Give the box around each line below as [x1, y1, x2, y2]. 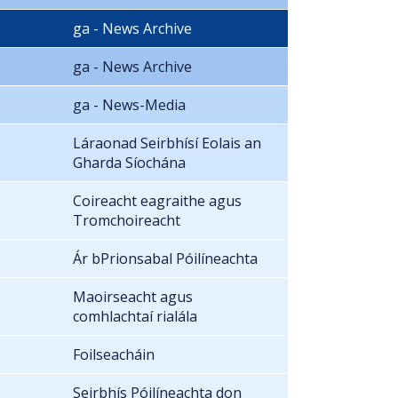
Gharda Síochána [73, 152, 186, 172]
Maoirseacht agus [73, 286, 193, 306]
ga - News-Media [73, 94, 186, 115]
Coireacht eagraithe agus [73, 190, 242, 211]
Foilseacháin [73, 344, 155, 364]
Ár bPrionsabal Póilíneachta [73, 248, 258, 268]
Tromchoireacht [73, 210, 180, 230]
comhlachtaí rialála [73, 306, 197, 326]
